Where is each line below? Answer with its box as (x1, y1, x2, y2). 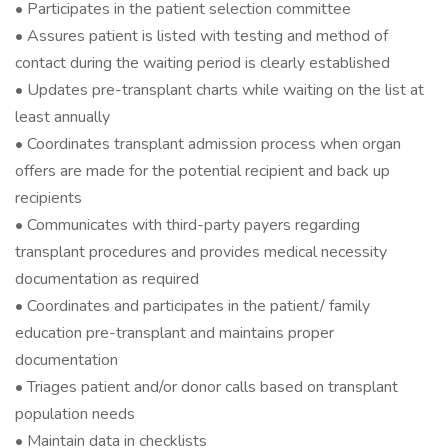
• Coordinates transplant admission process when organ (15, 133, 401, 155)
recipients (15, 187, 82, 209)
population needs (15, 403, 135, 425)
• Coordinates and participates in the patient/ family (15, 295, 370, 317)
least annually (15, 106, 110, 128)
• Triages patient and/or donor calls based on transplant (15, 376, 398, 398)
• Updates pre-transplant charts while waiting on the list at (15, 79, 424, 101)
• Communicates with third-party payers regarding (15, 214, 360, 236)
